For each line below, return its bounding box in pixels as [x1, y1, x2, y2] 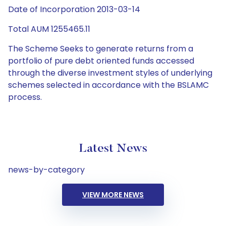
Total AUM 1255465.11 [8, 23, 90, 35]
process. [8, 91, 42, 103]
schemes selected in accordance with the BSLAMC [8, 79, 209, 91]
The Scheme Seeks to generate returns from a [8, 43, 193, 54]
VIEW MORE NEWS [82, 190, 144, 200]
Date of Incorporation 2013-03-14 [8, 4, 140, 15]
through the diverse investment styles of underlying [8, 67, 212, 79]
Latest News [79, 143, 147, 155]
